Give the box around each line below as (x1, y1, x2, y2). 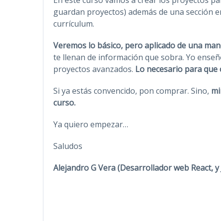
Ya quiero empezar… (53, 118, 128, 130)
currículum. (53, 18, 94, 29)
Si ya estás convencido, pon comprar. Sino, (53, 85, 211, 96)
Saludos (53, 140, 82, 151)
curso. (53, 97, 75, 108)
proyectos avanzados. (53, 63, 135, 74)
